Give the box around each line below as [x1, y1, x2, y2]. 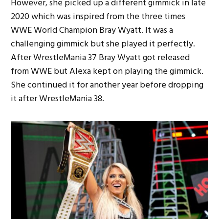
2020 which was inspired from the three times [11, 9, 186, 23]
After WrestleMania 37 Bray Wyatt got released [11, 50, 190, 65]
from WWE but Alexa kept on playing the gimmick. [11, 64, 204, 78]
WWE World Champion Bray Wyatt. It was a [11, 22, 174, 37]
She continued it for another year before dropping [11, 77, 204, 92]
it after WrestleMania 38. [11, 91, 105, 106]
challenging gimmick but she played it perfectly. [11, 36, 196, 51]
